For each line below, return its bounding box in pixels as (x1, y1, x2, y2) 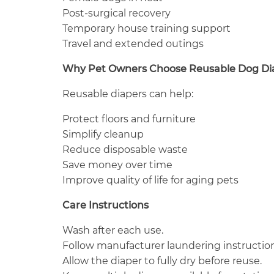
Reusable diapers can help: (62, 88, 193, 100)
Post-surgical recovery (62, 7, 171, 20)
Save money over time (62, 159, 172, 171)
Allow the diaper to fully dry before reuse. (62, 255, 262, 267)
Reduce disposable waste (62, 144, 188, 156)
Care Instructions (62, 199, 149, 212)
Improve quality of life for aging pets (62, 174, 239, 187)
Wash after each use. (62, 224, 163, 237)
